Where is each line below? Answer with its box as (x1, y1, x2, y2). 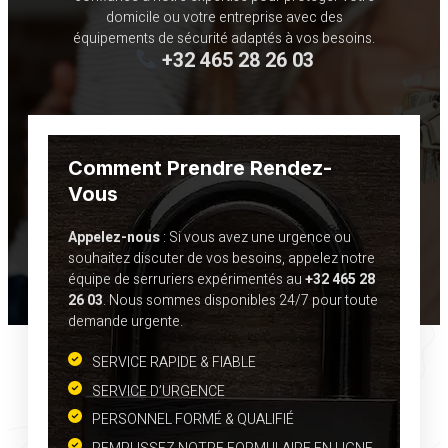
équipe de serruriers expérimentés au (68, 269, 305, 291)
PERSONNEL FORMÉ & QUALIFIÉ (92, 409, 294, 431)
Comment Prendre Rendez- (68, 156, 332, 181)
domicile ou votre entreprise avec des (105, 7, 343, 29)
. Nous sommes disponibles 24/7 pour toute (103, 290, 378, 312)
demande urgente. (68, 311, 183, 333)
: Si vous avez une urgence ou (160, 227, 351, 249)
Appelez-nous (68, 227, 160, 249)
